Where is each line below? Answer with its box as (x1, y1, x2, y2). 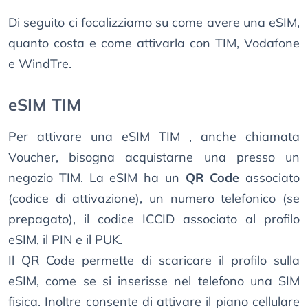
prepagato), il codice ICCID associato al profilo (8, 211, 300, 228)
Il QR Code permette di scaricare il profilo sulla (8, 252, 300, 269)
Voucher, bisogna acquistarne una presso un (8, 149, 300, 166)
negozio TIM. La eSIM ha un (8, 170, 186, 186)
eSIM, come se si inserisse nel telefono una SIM (8, 273, 300, 289)
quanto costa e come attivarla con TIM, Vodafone (8, 35, 300, 52)
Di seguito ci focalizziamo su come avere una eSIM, (8, 14, 300, 31)
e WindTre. (8, 56, 71, 72)
